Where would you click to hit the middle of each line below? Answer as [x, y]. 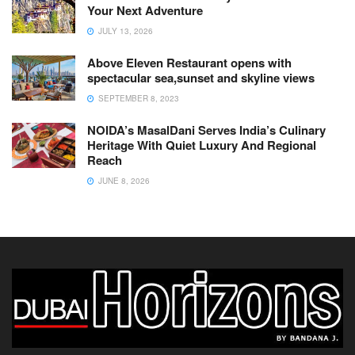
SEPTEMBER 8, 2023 [137, 98]
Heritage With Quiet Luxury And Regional [202, 145]
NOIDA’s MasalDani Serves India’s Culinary [206, 130]
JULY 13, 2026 [124, 31]
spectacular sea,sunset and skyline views [201, 77]
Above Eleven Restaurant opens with [189, 62]
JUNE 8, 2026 [123, 180]
